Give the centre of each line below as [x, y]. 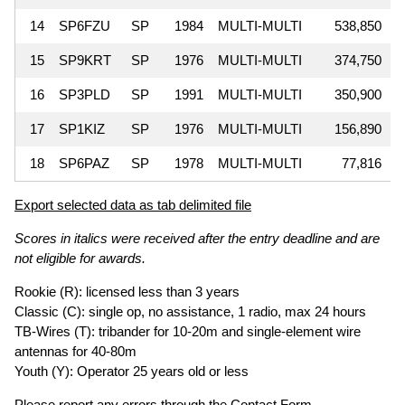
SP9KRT [85, 60]
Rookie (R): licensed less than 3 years [127, 291]
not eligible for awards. [80, 258]
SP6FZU [85, 25]
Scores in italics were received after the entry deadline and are [197, 238]
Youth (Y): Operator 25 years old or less [132, 371]
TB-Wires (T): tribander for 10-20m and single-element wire [188, 331]
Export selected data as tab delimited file [133, 204]
